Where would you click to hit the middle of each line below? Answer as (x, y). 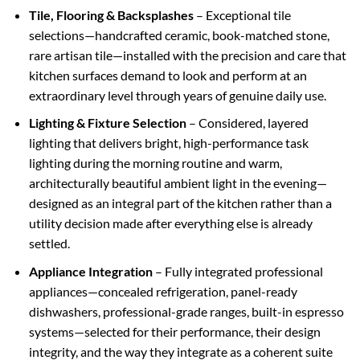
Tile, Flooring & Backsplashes (111, 14)
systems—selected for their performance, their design (174, 331)
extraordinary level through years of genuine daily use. (177, 95)
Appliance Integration (90, 271)
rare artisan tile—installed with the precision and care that (187, 55)
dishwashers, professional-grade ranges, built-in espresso (186, 311)
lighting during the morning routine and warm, (155, 163)
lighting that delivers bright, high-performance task (168, 143)
